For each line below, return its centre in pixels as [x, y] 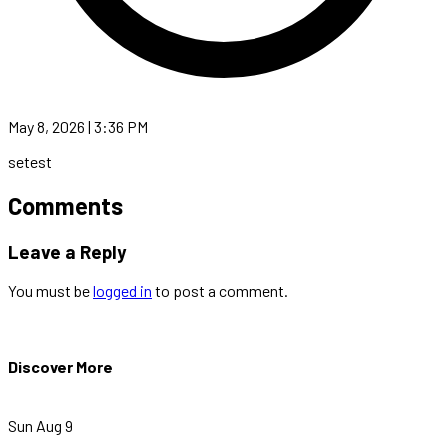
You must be [50, 291]
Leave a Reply [67, 251]
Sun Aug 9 [40, 425]
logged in [122, 291]
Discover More [60, 366]
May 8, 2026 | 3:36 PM [78, 126]
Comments [65, 205]
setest [30, 161]
